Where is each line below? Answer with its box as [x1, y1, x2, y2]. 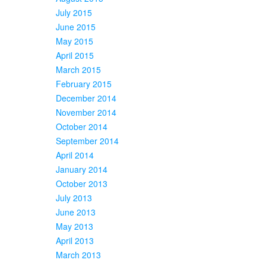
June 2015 [56, 20, 96, 33]
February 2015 [56, 77, 112, 90]
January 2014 [56, 163, 107, 175]
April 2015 [56, 49, 94, 61]
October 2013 [56, 177, 107, 189]
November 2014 [56, 106, 116, 118]
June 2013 [56, 205, 96, 218]
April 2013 [56, 234, 94, 246]
